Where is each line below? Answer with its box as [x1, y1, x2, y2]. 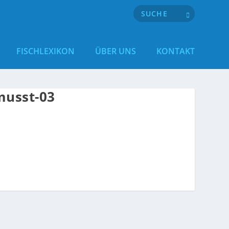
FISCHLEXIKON [16, 45, 75, 57]
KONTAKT [156, 45, 195, 57]
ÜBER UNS [95, 45, 136, 57]
